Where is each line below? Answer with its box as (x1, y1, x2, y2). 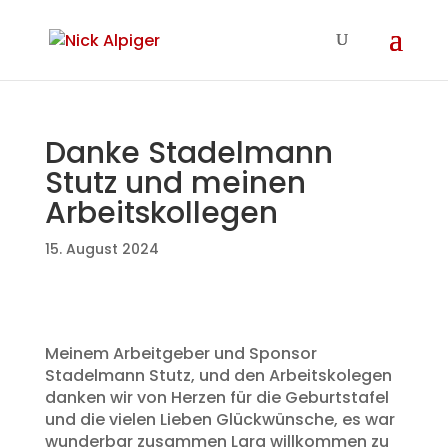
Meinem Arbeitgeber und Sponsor (44, 342, 317, 365)
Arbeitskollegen (44, 192, 278, 234)
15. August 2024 (44, 239, 159, 259)
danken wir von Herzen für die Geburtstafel (44, 386, 389, 409)
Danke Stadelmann (44, 132, 333, 174)
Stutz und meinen (44, 162, 306, 204)
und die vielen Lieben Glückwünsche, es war (44, 408, 395, 431)
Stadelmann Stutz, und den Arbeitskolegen (44, 364, 392, 387)
